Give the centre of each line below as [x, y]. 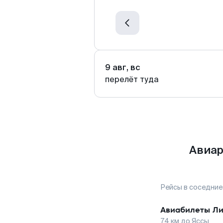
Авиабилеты [185, 210]
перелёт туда [132, 79]
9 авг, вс [123, 67]
